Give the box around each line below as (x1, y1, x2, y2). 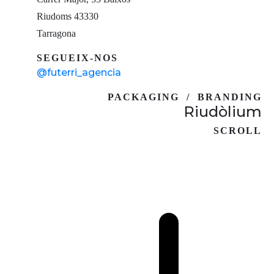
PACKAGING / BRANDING (108, 91, 262, 102)
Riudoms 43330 (37, 10, 98, 21)
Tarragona (37, 28, 76, 39)
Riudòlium (183, 102, 262, 120)
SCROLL (213, 125, 262, 136)
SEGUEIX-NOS (37, 52, 118, 63)
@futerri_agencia (37, 66, 121, 78)
